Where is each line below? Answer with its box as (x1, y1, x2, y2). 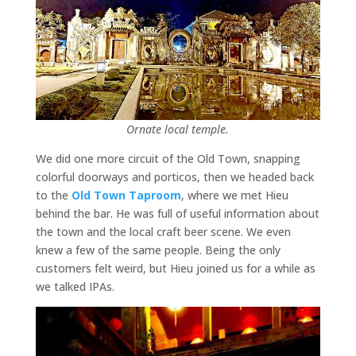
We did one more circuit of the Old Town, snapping (35, 150, 300, 166)
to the (35, 187, 72, 203)
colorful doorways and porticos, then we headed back (35, 168, 314, 184)
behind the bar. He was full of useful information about (35, 205, 319, 221)
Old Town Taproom (71, 187, 181, 203)
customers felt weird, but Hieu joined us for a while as (35, 260, 315, 276)
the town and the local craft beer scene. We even (35, 223, 291, 239)
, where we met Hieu (180, 187, 288, 203)
